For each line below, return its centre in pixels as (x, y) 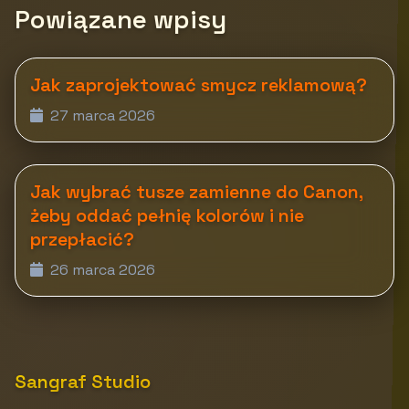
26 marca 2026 (101, 269)
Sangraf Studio (83, 381)
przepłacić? (82, 239)
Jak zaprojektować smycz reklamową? (199, 84)
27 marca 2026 (101, 115)
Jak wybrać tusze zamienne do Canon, (196, 191)
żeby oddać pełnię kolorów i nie (167, 215)
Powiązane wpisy (121, 19)
